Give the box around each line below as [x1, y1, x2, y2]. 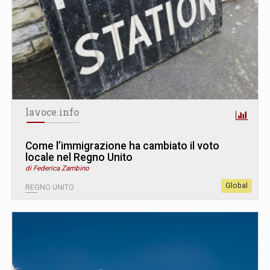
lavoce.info [25, 106, 79, 119]
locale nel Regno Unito [25, 151, 133, 164]
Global [225, 181, 248, 190]
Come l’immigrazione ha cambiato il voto [25, 140, 219, 152]
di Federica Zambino [25, 164, 89, 173]
